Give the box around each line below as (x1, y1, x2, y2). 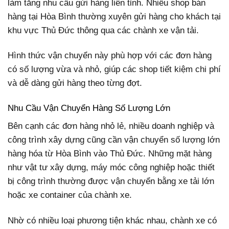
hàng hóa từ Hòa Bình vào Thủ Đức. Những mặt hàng (8, 149, 212, 159)
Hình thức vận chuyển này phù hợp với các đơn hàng (8, 50, 212, 60)
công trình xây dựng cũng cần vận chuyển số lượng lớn (8, 135, 220, 145)
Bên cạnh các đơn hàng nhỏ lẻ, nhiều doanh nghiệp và (8, 121, 214, 131)
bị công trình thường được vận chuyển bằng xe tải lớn (8, 176, 214, 187)
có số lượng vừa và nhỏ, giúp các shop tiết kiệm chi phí (8, 64, 221, 74)
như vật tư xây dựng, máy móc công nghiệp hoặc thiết (8, 163, 215, 173)
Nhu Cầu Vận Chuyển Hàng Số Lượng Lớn (8, 103, 170, 113)
